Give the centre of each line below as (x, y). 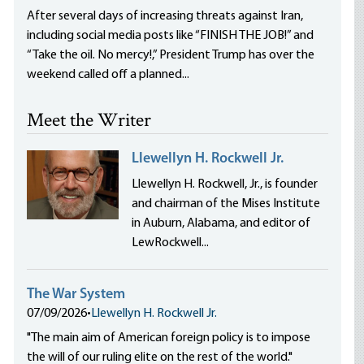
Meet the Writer (89, 121)
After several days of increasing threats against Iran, (165, 16)
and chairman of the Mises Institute (226, 204)
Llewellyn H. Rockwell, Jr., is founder (225, 184)
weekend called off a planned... (108, 75)
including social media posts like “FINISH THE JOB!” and (171, 36)
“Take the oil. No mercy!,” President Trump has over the (171, 55)
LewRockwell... (171, 243)
